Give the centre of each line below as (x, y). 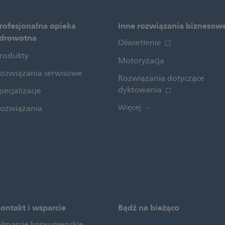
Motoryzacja (141, 61)
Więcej (131, 108)
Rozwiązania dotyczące (161, 78)
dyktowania (141, 90)
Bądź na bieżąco (149, 207)
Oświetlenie (141, 43)
